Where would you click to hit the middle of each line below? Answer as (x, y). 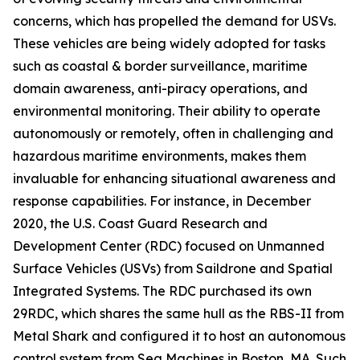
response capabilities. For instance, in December (162, 201)
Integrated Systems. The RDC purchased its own (162, 291)
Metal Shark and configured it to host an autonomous (179, 336)
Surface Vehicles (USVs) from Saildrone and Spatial (173, 269)
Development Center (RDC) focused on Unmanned (169, 246)
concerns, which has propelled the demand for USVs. (174, 21)
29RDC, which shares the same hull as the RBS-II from (178, 314)
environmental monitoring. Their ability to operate (167, 111)
